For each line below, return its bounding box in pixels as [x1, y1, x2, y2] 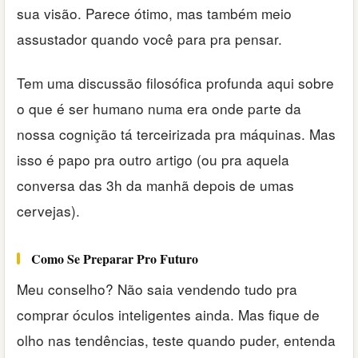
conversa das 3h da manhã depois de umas [17, 174, 294, 195]
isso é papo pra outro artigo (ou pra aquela [17, 149, 289, 169]
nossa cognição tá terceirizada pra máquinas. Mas [17, 123, 336, 144]
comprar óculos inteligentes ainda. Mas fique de [17, 304, 320, 324]
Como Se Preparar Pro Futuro [31, 249, 198, 268]
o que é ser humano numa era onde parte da [17, 97, 301, 118]
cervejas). [17, 200, 80, 221]
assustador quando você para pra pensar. [17, 29, 282, 50]
